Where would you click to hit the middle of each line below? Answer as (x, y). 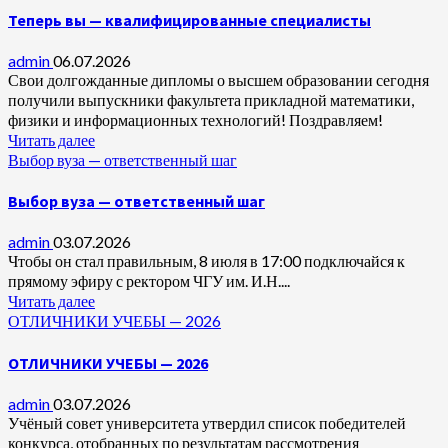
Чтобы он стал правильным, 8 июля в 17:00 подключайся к (206, 261)
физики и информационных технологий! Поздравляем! (195, 119)
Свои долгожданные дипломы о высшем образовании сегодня (218, 79)
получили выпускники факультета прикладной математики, (211, 99)
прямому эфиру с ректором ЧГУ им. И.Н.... (149, 281)
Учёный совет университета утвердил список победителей (207, 422)
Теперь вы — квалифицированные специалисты (189, 19)
